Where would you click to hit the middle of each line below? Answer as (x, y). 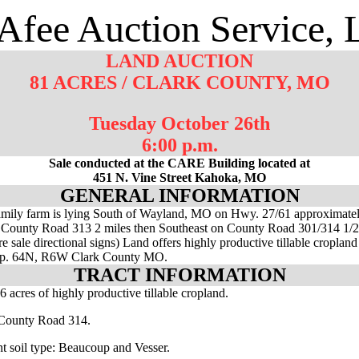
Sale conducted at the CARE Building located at (179, 163)
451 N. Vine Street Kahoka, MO (179, 177)
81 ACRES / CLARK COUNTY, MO (179, 83)
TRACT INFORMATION (179, 275)
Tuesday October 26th (179, 123)
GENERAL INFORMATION (179, 196)
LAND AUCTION (179, 61)
